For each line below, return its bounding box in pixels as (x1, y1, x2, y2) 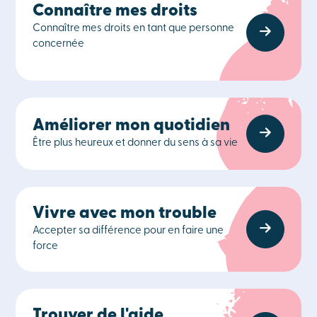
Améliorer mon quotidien (33, 117, 231, 134)
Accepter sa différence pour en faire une (33, 226, 224, 236)
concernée (33, 39, 85, 50)
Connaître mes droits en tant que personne (33, 23, 235, 34)
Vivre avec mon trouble (33, 205, 217, 222)
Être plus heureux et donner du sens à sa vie (33, 138, 238, 149)
